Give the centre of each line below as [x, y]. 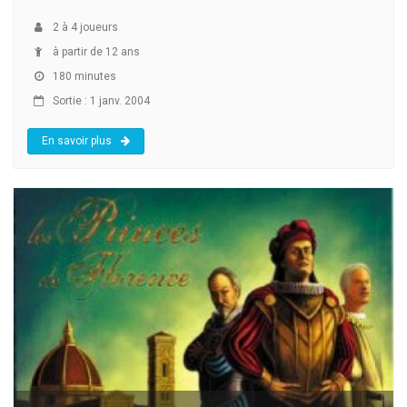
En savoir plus [77, 140]
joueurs [98, 27]
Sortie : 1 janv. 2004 [100, 100]
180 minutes [83, 76]
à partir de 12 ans [95, 51]
